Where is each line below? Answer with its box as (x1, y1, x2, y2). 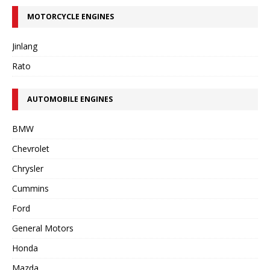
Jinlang (12, 40, 37, 52)
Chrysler (12, 163, 43, 174)
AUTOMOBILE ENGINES (27, 94, 113, 104)
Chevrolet (12, 143, 49, 154)
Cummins (12, 183, 49, 194)
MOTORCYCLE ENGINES (27, 11, 114, 22)
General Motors (12, 222, 74, 234)
